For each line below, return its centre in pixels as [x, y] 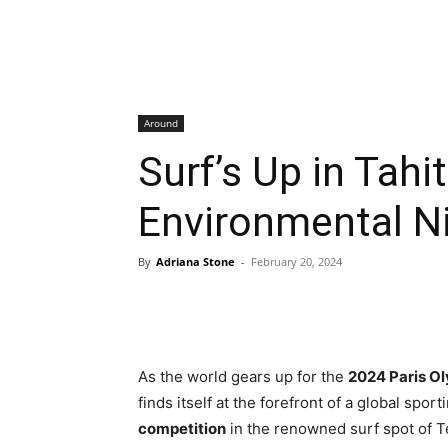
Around [161, 123]
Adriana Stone [195, 261]
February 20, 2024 [296, 261]
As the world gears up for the [243, 376]
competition [182, 428]
